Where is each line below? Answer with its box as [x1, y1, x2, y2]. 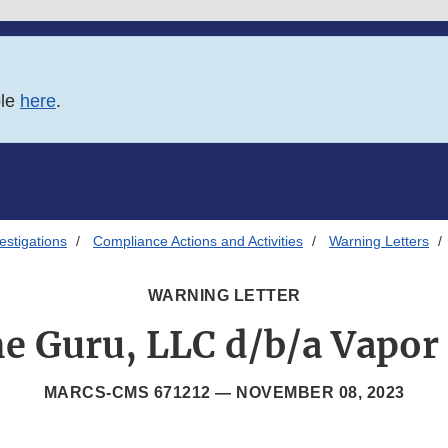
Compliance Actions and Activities [93, 233, 303, 250]
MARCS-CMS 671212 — [43, 384, 236, 402]
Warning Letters [329, 233, 429, 250]
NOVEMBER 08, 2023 [236, 384, 405, 402]
